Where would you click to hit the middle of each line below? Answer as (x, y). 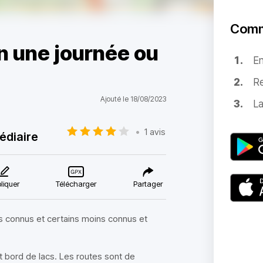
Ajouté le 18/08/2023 (133, 99)
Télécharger (76, 184)
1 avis (155, 131)
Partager (148, 184)
